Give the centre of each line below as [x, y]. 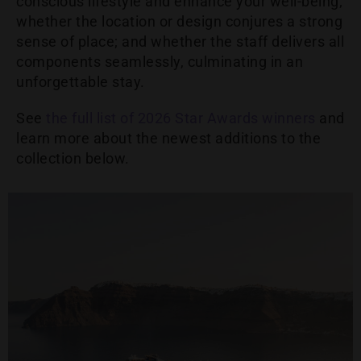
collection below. [73, 159]
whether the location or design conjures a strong [179, 22]
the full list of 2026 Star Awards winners [181, 118]
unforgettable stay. [81, 82]
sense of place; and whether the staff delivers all [180, 42]
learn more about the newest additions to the [168, 139]
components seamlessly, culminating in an [160, 62]
